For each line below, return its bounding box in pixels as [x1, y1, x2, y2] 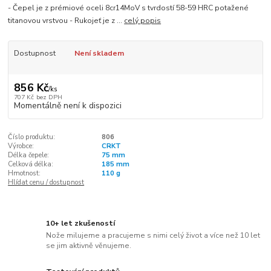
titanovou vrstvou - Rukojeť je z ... [8, 16, 125, 26]
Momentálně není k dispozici [13, 99, 122, 111]
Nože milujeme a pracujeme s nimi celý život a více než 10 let [46, 230, 261, 240]
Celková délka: [8, 159, 54, 169]
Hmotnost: [8, 168, 41, 178]
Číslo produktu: [8, 132, 56, 142]
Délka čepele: [8, 150, 50, 160]
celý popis [124, 16, 162, 26]
